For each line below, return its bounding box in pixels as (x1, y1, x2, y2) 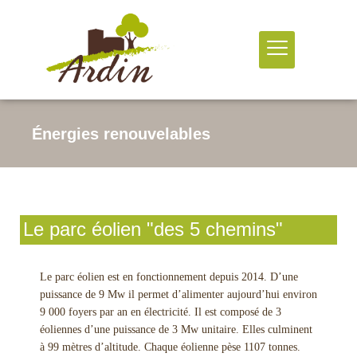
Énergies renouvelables (32, 124, 210, 143)
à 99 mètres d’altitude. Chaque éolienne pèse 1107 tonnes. (40, 341, 300, 353)
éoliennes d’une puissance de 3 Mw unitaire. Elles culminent (40, 324, 312, 335)
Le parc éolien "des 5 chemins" (23, 218, 283, 240)
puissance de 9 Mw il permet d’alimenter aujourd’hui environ (40, 288, 317, 300)
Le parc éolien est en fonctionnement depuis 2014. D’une (40, 271, 298, 283)
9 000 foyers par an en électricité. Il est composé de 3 (40, 306, 281, 318)
